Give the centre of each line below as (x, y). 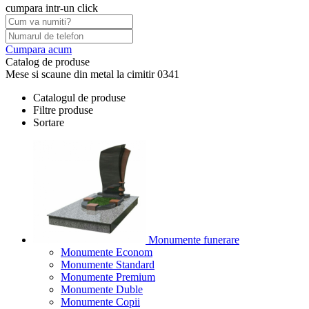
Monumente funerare (192, 240)
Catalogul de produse (79, 98)
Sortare (49, 122)
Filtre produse (63, 110)
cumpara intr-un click (52, 8)
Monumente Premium (108, 277)
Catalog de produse (48, 62)
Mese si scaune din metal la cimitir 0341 (92, 74)
